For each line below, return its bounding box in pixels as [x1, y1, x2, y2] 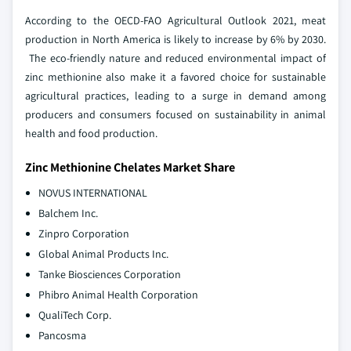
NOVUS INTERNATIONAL [38, 186, 147, 201]
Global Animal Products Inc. [38, 247, 168, 262]
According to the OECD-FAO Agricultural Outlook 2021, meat [25, 13, 326, 28]
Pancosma [38, 328, 86, 343]
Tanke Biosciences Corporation [38, 267, 181, 282]
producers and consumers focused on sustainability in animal [25, 107, 326, 122]
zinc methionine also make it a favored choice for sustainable [25, 70, 326, 85]
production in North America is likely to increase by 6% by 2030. [25, 32, 326, 47]
